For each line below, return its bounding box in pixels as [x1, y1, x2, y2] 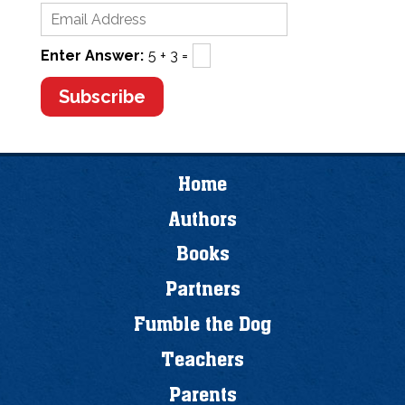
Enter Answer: [40, 47, 144, 65]
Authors [168, 206, 237, 231]
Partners [165, 277, 240, 302]
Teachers [161, 347, 244, 372]
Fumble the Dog [134, 312, 271, 337]
